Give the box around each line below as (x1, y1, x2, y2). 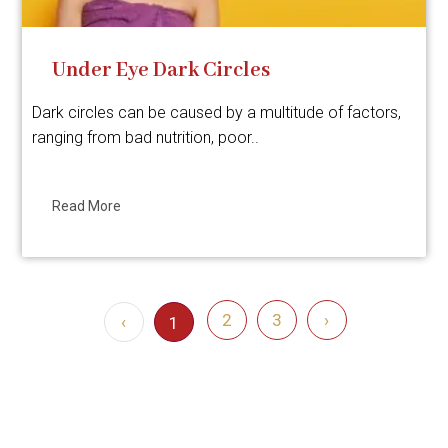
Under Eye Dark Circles (52, 58, 271, 83)
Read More (52, 198, 122, 214)
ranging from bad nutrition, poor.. (32, 128, 260, 147)
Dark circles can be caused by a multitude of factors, (32, 103, 402, 122)
